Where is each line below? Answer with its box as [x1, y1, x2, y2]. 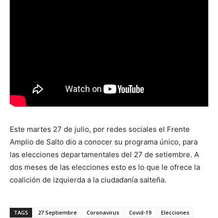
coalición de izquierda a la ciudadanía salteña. [10, 175, 166, 184]
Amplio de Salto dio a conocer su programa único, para [10, 137, 198, 146]
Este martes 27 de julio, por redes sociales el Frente [10, 124, 190, 134]
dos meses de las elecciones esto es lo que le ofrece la [10, 162, 200, 172]
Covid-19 [129, 208, 151, 216]
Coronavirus [87, 208, 119, 216]
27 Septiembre [38, 208, 77, 216]
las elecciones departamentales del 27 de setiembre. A [10, 149, 199, 159]
